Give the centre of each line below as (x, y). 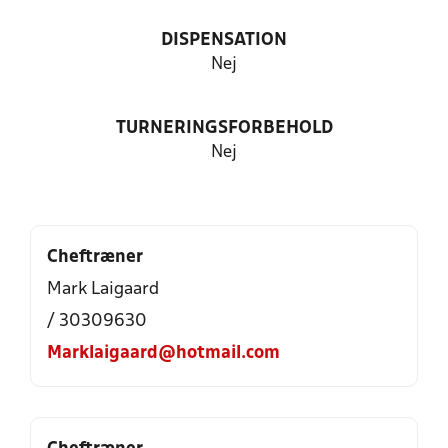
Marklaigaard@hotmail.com (163, 353)
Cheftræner (95, 257)
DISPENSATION (224, 40)
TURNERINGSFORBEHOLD (224, 128)
